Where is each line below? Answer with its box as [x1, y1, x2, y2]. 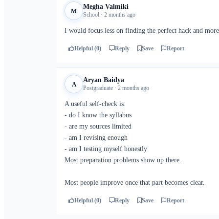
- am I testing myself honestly [65, 145, 147, 153]
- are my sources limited [65, 123, 131, 130]
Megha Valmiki [83, 3, 129, 10]
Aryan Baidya [83, 76, 124, 84]
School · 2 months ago [83, 11, 135, 18]
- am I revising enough [65, 134, 128, 141]
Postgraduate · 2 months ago [83, 85, 149, 91]
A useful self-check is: [65, 100, 126, 108]
